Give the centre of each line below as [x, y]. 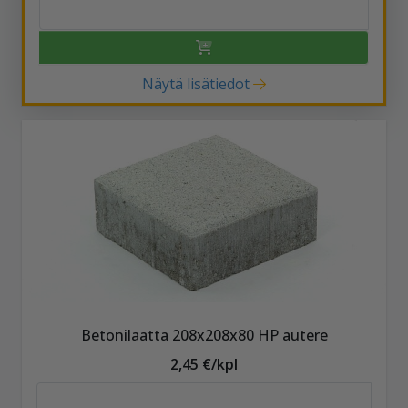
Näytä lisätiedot [195, 83]
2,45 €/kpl [204, 364]
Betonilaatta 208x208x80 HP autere [204, 335]
